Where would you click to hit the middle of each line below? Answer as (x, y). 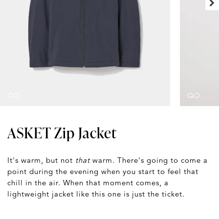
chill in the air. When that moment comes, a (88, 182)
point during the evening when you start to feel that (103, 171)
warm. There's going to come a (149, 160)
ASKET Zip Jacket (62, 132)
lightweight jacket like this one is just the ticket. (96, 194)
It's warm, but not (41, 160)
